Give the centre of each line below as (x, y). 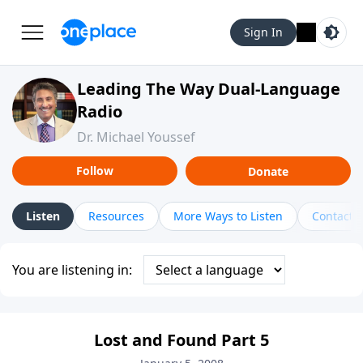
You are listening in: (72, 270)
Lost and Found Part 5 (181, 340)
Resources (116, 216)
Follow (95, 171)
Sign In (263, 32)
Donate (268, 171)
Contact (333, 216)
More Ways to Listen (228, 216)
